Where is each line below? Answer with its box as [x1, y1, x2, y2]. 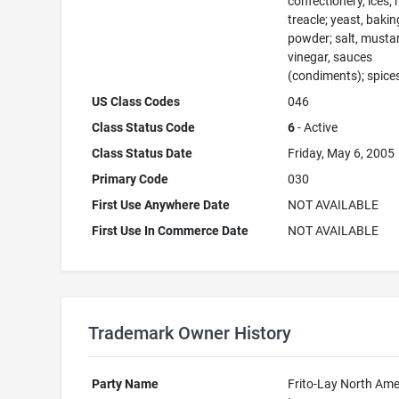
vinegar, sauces [288, 50, 373, 64]
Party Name [92, 377, 159, 391]
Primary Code [92, 172, 169, 186]
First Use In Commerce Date [92, 224, 249, 238]
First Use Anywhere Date [92, 198, 231, 212]
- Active [295, 120, 338, 134]
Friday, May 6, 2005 [288, 146, 395, 160]
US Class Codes [92, 94, 181, 109]
